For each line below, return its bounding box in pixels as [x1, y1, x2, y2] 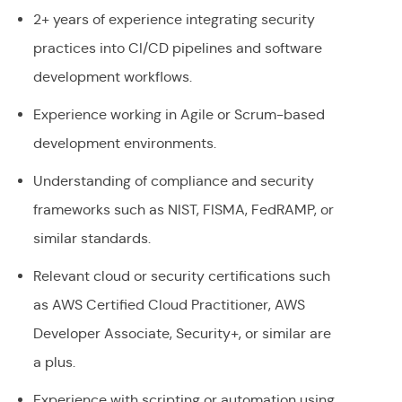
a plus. [32, 354, 75, 371]
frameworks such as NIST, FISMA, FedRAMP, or [32, 201, 334, 219]
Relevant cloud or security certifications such [32, 267, 330, 285]
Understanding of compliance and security [32, 172, 314, 190]
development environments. [32, 135, 216, 153]
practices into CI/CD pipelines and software [32, 39, 322, 57]
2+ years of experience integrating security [32, 11, 315, 29]
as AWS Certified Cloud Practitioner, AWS [32, 296, 305, 314]
